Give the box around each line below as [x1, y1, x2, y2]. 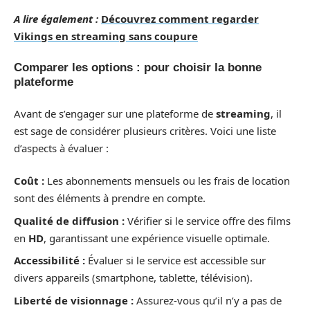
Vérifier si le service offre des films [127, 213, 291, 228]
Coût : [14, 174, 47, 188]
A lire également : [14, 11, 98, 26]
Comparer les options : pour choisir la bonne [14, 61, 262, 74]
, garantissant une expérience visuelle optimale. [44, 230, 270, 245]
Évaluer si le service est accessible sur [88, 253, 266, 267]
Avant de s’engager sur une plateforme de [14, 106, 216, 120]
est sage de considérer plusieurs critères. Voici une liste [14, 123, 276, 138]
